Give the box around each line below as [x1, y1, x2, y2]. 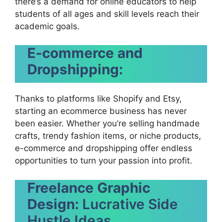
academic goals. [15, 21, 80, 31]
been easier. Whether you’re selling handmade [15, 118, 200, 128]
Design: [27, 195, 79, 213]
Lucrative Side [79, 195, 178, 213]
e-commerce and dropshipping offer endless [15, 143, 192, 153]
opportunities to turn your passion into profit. [15, 156, 192, 166]
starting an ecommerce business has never [15, 106, 187, 116]
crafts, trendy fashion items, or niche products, [15, 131, 201, 141]
